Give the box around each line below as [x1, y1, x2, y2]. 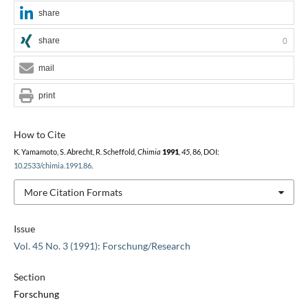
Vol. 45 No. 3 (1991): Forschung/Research [13, 240, 190, 252]
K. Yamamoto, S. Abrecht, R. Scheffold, [13, 147, 137, 156]
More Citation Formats [23, 186, 122, 198]
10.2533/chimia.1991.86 [13, 161, 91, 170]
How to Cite [13, 128, 65, 140]
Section [13, 271, 45, 283]
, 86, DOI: [189, 147, 219, 156]
